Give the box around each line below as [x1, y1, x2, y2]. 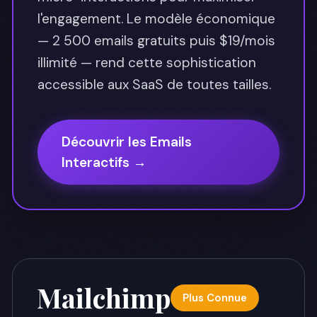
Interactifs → [62, 154, 146, 172]
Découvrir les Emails [62, 133, 192, 151]
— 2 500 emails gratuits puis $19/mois [38, 32, 275, 50]
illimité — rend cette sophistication [38, 54, 256, 72]
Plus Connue [183, 290, 247, 305]
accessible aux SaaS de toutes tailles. [38, 76, 271, 94]
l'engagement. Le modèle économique [38, 10, 275, 28]
